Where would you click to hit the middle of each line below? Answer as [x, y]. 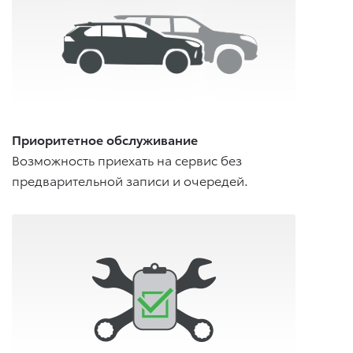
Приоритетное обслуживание [105, 139]
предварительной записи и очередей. [130, 180]
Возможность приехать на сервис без [127, 159]
